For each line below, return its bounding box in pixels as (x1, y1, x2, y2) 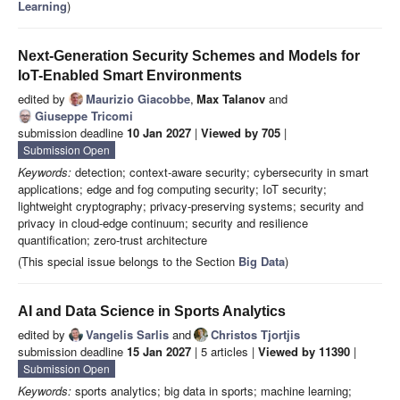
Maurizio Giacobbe (86, 90, 190, 108)
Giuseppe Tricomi (35, 107, 133, 125)
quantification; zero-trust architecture (18, 231, 207, 249)
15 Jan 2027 (127, 343, 191, 361)
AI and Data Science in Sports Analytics (18, 304, 286, 320)
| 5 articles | (191, 343, 258, 361)
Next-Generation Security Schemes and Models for (18, 48, 360, 64)
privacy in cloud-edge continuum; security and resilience (18, 214, 308, 232)
